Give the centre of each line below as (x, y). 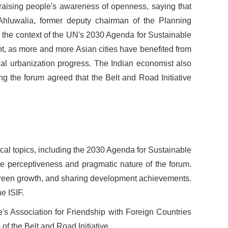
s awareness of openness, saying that (122, 6)
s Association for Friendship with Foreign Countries (98, 212)
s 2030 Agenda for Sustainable (136, 35)
